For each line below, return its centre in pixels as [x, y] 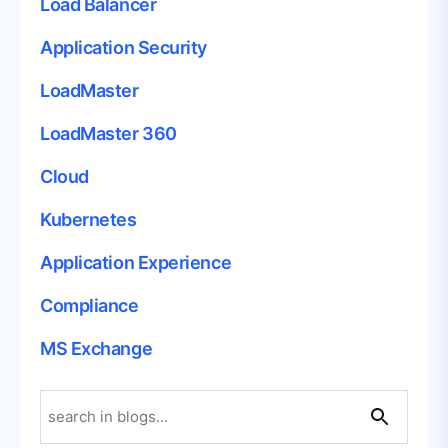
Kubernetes [88, 219]
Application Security [123, 47]
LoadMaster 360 [108, 133]
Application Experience [136, 262]
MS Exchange [96, 348]
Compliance [89, 305]
